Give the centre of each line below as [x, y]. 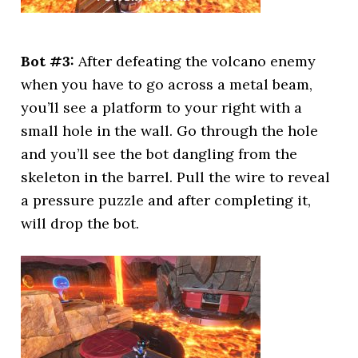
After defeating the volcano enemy [197, 61]
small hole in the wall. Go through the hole [170, 131]
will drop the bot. [80, 223]
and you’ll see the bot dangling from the [159, 154]
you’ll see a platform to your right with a [162, 107]
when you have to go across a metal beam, [167, 84]
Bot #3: [50, 61]
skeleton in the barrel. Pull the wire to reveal [176, 177]
